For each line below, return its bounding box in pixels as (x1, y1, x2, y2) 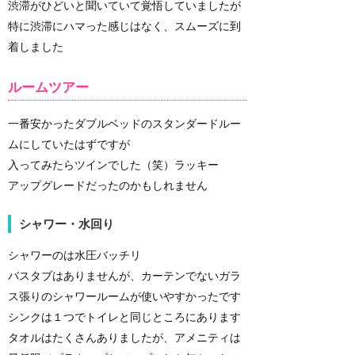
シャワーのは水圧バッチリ (8, 247, 141, 261)
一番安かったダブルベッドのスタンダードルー (8, 116, 241, 131)
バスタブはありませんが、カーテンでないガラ (8, 268, 241, 282)
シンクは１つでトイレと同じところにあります (8, 309, 241, 323)
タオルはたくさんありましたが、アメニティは (8, 330, 241, 344)
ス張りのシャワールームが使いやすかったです (8, 288, 241, 303)
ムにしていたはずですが (8, 137, 130, 151)
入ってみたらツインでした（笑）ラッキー (8, 158, 219, 172)
